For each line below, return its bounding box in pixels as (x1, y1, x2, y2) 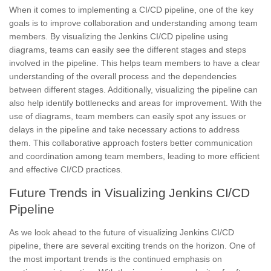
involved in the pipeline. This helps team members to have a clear (9, 57, 260, 68)
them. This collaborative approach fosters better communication (9, 137, 253, 148)
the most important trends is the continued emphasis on (9, 254, 222, 264)
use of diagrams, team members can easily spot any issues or (9, 111, 246, 121)
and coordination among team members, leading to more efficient (9, 151, 260, 161)
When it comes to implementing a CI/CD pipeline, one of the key (9, 4, 253, 15)
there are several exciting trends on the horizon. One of (41, 241, 255, 250)
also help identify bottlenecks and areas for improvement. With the (9, 97, 262, 108)
